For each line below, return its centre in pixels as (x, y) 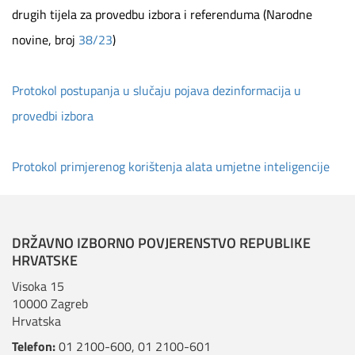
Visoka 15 (38, 286)
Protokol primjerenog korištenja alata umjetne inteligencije (171, 166)
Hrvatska (36, 321)
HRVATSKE (45, 260)
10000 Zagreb (50, 303)
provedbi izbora (53, 116)
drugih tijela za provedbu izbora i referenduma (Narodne (162, 14)
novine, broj (45, 40)
